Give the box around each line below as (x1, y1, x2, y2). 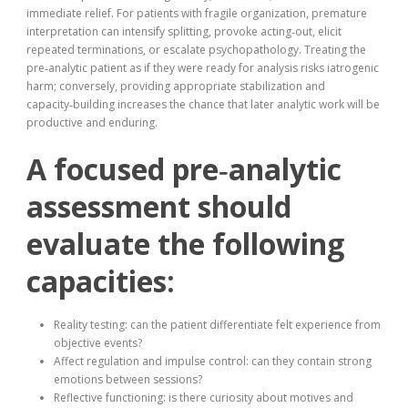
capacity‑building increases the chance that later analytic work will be (26, 97, 380, 113)
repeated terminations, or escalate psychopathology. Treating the (26, 42, 366, 58)
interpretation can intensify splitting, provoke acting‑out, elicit (26, 24, 342, 40)
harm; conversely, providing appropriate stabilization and (26, 78, 325, 95)
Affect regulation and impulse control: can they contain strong (54, 353, 372, 370)
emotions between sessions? (54, 372, 202, 388)
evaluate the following (26, 224, 344, 264)
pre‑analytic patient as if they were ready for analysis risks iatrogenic (26, 60, 379, 76)
